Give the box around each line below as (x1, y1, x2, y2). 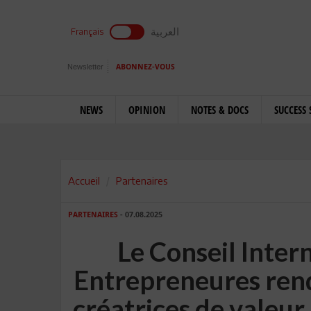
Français (71, 26, 103, 37)
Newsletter (67, 62, 103, 71)
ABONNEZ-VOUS (116, 62, 175, 72)
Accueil (68, 174, 100, 187)
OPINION (128, 103, 165, 117)
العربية (151, 25, 179, 37)
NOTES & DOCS (191, 103, 249, 117)
